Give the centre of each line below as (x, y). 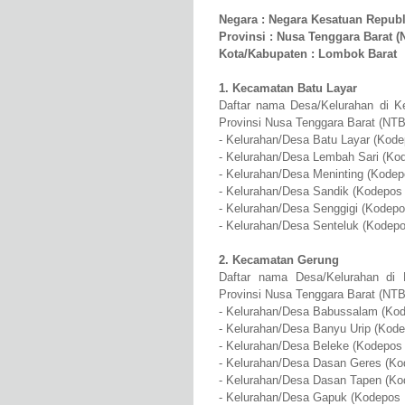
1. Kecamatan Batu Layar (288, 89)
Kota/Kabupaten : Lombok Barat (308, 54)
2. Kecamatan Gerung (279, 260)
